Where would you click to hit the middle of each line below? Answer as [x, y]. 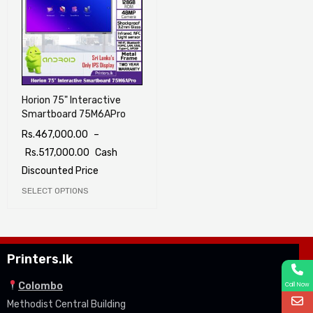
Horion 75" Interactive [71, 100]
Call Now [297, 285]
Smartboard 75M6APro [74, 114]
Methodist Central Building [66, 304]
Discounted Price [60, 171]
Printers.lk [41, 259]
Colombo [40, 286]
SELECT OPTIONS [55, 191]
